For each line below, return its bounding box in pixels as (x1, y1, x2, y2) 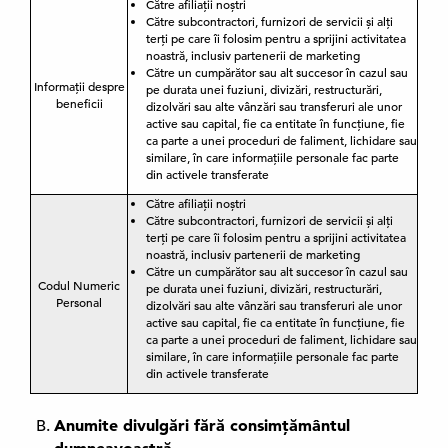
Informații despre (33, 78, 125, 94)
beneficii (55, 95, 103, 111)
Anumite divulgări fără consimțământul (54, 415, 350, 435)
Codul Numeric (38, 277, 120, 293)
